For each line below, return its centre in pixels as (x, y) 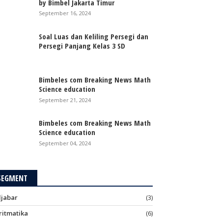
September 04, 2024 (65, 143)
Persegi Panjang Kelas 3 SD (82, 45)
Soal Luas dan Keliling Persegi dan (94, 36)
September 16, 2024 (65, 13)
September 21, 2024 (65, 100)
